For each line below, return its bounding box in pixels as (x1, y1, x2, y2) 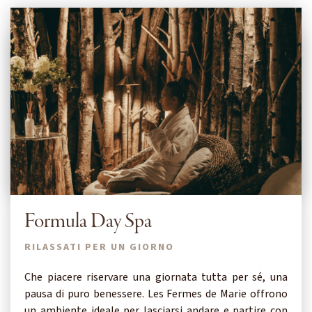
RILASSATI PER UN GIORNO (24, 240, 174, 254)
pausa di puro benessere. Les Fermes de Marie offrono (24, 286, 288, 302)
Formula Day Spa (24, 208, 152, 235)
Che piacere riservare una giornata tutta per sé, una (24, 269, 288, 285)
